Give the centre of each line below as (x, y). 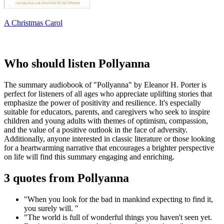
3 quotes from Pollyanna (66, 178)
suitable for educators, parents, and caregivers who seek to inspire (107, 112)
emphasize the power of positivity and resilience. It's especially (102, 103)
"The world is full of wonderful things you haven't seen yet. (118, 217)
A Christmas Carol (33, 23)
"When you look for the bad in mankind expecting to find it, (118, 199)
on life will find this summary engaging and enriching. (89, 157)
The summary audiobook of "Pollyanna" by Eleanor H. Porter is (105, 85)
